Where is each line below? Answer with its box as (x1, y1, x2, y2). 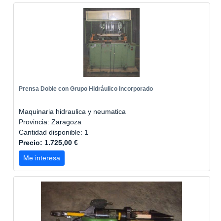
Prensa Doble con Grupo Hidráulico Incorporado (19, 85, 153, 92)
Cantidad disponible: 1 (19, 128, 90, 136)
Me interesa (23, 154, 60, 162)
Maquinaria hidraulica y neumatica (19, 108, 126, 115)
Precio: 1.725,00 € (19, 139, 78, 147)
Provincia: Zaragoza (19, 118, 81, 126)
